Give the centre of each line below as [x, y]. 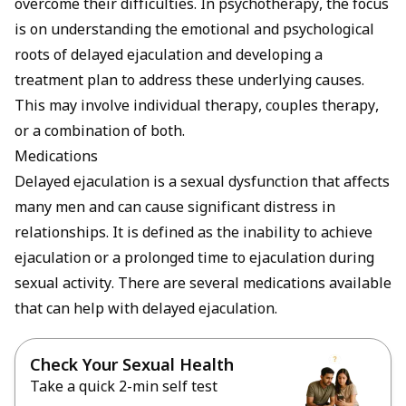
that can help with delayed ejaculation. [146, 310]
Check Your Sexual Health [132, 366]
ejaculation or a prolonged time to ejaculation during [194, 259]
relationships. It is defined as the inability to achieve [193, 234]
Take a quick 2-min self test [124, 388]
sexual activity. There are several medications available [203, 285]
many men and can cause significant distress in [175, 208]
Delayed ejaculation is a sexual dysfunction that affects [202, 183]
